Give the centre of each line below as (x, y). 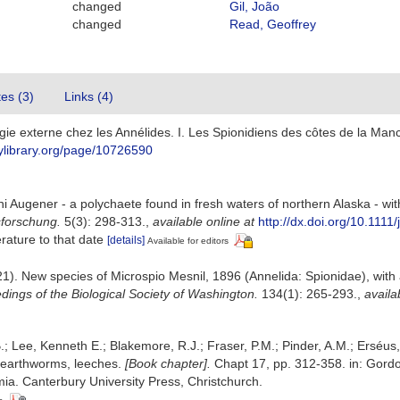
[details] (126, 240)
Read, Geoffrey (272, 24)
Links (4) (89, 96)
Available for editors (188, 241)
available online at (204, 221)
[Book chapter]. (168, 363)
